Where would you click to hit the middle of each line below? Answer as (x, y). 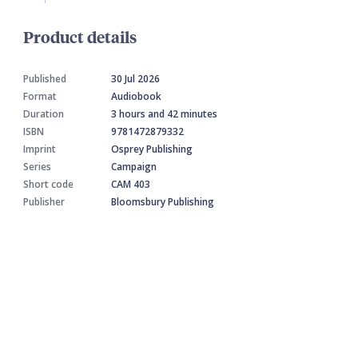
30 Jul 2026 (135, 79)
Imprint (40, 149)
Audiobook (136, 96)
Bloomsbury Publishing (163, 202)
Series (37, 167)
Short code (48, 184)
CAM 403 (131, 184)
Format (40, 96)
